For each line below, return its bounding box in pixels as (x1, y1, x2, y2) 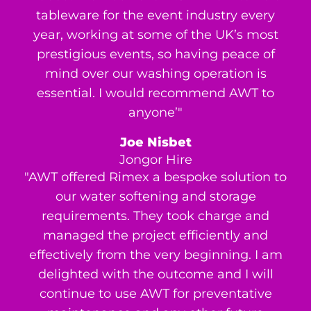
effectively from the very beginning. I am (28, 247, 283, 263)
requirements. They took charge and (42, 208, 269, 224)
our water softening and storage (55, 189, 256, 205)
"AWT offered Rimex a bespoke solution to (24, 169, 287, 185)
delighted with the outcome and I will (37, 267, 274, 283)
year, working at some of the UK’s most (33, 27, 278, 43)
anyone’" (128, 105, 183, 121)
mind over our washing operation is (44, 66, 267, 82)
